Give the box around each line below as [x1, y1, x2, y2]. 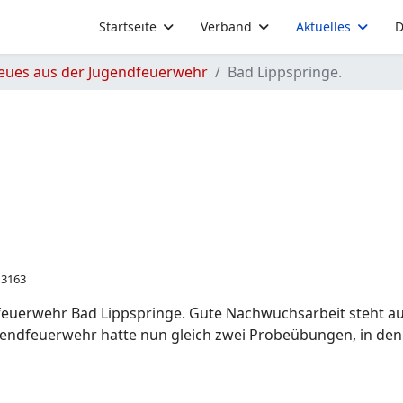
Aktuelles [296, 18, 351, 35]
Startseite [99, 18, 157, 35]
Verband [201, 18, 252, 35]
